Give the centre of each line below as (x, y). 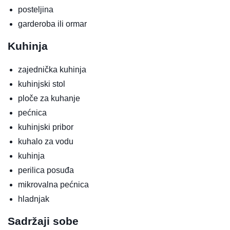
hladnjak (34, 199)
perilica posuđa (46, 170)
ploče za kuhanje (49, 98)
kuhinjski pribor (46, 127)
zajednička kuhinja (52, 69)
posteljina (36, 9)
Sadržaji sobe (43, 221)
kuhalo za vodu (46, 141)
